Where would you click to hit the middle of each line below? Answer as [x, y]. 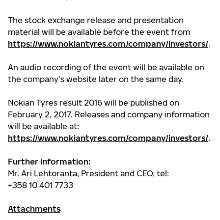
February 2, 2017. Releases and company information [109, 115]
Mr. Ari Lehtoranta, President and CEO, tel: [88, 174]
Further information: [49, 162]
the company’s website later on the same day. [96, 79]
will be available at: [43, 126]
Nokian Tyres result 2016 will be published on [94, 103]
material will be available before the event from [99, 32]
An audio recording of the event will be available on [106, 68]
